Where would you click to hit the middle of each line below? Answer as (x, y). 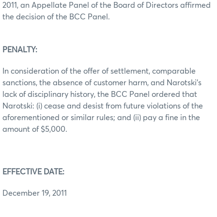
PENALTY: (20, 50)
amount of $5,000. (35, 129)
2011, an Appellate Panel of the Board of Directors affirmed (107, 5)
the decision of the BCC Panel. (57, 17)
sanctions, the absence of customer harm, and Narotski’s (102, 83)
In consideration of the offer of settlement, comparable (99, 71)
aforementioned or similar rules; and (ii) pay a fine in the (101, 117)
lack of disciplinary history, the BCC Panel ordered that (100, 94)
